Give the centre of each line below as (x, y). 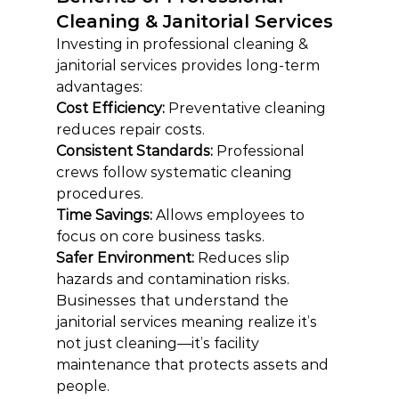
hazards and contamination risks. (172, 279)
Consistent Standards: (136, 151)
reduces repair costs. (130, 130)
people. (82, 386)
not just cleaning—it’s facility (159, 343)
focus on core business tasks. (160, 236)
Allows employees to (230, 215)
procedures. (99, 194)
